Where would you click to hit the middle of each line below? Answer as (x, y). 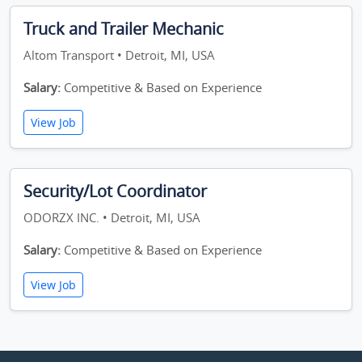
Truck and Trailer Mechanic (124, 29)
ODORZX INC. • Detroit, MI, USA (112, 217)
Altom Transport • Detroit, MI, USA (119, 55)
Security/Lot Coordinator (115, 191)
